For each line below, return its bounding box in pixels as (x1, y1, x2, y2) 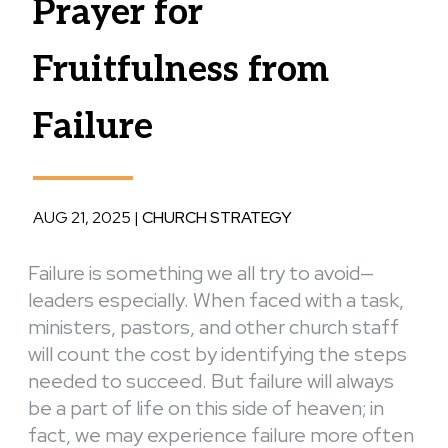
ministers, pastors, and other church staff (28, 313, 399, 340)
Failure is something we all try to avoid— (28, 259, 374, 286)
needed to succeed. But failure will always (28, 367, 394, 394)
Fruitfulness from (33, 47, 329, 92)
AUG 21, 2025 (33, 206, 131, 228)
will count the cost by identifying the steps (28, 340, 407, 367)
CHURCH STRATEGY (142, 206, 292, 228)
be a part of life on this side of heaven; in (28, 394, 384, 421)
